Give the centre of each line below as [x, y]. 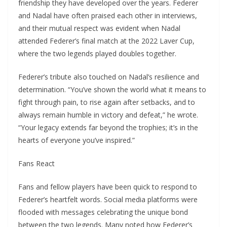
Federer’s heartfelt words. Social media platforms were [108, 200]
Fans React [36, 164]
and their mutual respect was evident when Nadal [99, 28]
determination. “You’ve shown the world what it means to [112, 90]
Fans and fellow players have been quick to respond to [108, 187]
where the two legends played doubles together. [97, 54]
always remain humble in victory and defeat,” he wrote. [108, 115]
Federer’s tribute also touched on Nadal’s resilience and [109, 77]
